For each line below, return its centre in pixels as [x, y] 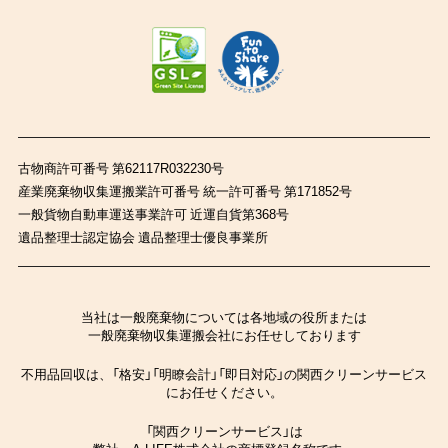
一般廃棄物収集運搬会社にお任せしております [224, 335]
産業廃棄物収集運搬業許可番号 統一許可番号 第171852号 [184, 190]
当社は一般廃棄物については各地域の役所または [224, 317]
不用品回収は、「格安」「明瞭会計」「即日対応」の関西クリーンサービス [224, 374]
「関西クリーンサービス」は [224, 431]
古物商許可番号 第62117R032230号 [120, 167]
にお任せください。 [224, 392]
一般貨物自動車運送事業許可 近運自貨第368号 [153, 213]
